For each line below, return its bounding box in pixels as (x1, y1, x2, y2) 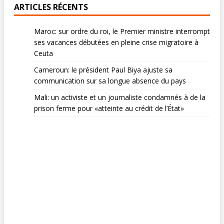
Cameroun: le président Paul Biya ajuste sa (34, 65, 172, 75)
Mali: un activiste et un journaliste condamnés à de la (34, 92, 205, 102)
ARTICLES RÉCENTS (14, 1, 88, 13)
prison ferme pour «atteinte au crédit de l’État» (34, 103, 184, 113)
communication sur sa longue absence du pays (34, 76, 186, 86)
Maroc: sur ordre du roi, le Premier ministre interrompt (34, 26, 210, 36)
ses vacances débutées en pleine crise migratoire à (34, 37, 198, 47)
